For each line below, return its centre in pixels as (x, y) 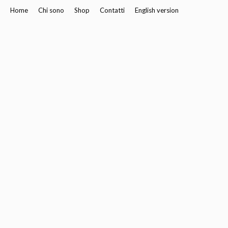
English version (157, 10)
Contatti (112, 10)
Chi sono (51, 10)
